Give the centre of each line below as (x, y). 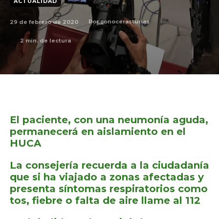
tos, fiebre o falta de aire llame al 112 (105, 200)
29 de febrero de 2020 (44, 22)
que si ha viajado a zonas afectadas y (107, 177)
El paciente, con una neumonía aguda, (109, 120)
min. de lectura (47, 41)
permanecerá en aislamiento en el (98, 131)
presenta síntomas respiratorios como (109, 189)
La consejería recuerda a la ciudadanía (109, 165)
